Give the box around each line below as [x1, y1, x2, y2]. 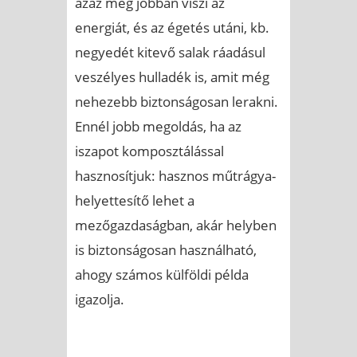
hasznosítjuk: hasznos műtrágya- [75, 166, 276, 185]
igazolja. [75, 289, 124, 308]
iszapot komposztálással [75, 141, 224, 160]
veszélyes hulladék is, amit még [75, 67, 269, 86]
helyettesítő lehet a [75, 190, 194, 210]
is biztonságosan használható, [75, 240, 257, 259]
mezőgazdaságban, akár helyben [75, 215, 277, 234]
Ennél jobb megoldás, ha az [75, 116, 241, 135]
